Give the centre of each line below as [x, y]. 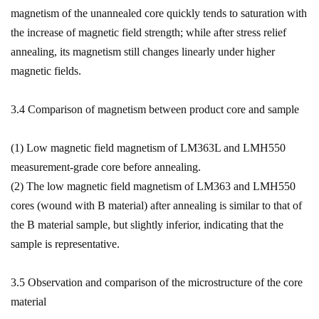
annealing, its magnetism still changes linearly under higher [143, 52]
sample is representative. [65, 244]
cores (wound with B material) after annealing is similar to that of [156, 205]
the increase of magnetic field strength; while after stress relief [148, 32]
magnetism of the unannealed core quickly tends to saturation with [159, 13]
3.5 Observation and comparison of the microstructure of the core [157, 282]
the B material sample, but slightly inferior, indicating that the [147, 225]
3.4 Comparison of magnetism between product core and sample [155, 109]
